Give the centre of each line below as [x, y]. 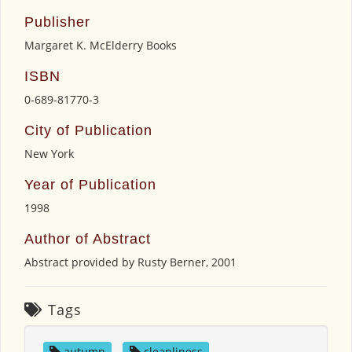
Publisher [57, 22]
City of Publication [88, 130]
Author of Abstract [88, 238]
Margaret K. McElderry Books [101, 45]
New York [49, 153]
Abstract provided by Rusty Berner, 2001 [130, 262]
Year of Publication [90, 184]
